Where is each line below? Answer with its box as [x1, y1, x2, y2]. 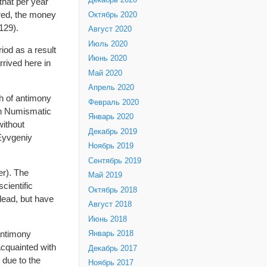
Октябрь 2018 [88, 185, 137, 194]
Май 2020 [88, 69, 122, 77]
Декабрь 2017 [88, 244, 137, 253]
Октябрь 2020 [88, 10, 137, 19]
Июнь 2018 [88, 215, 127, 223]
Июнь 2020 [88, 54, 127, 63]
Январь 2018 [88, 229, 133, 238]
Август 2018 [88, 200, 132, 209]
